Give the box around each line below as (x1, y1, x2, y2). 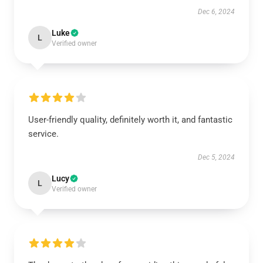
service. (28, 129, 59, 139)
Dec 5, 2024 (198, 153, 235, 161)
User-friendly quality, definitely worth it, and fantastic (28, 114, 232, 125)
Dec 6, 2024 (198, 8, 235, 16)
